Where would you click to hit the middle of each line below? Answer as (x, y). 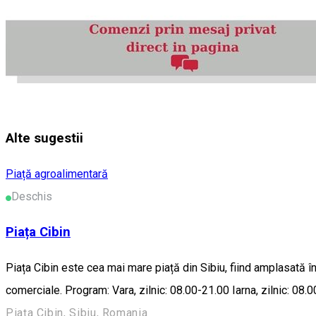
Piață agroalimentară (57, 174)
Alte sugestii (44, 138)
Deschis (32, 196)
